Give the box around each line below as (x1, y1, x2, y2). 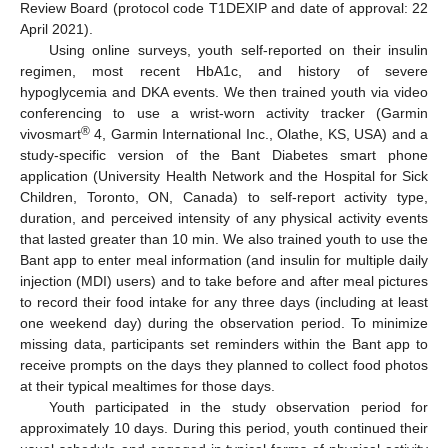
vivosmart (20, 125, 81, 142)
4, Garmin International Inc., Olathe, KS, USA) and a (90, 125, 428, 142)
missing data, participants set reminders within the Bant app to (20, 335, 428, 352)
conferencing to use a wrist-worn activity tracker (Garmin (20, 104, 428, 121)
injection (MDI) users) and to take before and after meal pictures (20, 272, 428, 289)
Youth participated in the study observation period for (48, 398, 428, 415)
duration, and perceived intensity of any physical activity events (20, 209, 428, 226)
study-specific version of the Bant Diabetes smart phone (20, 146, 428, 163)
